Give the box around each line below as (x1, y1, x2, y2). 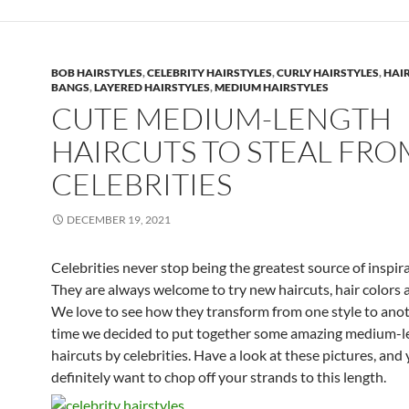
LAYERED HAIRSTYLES (94, 79, 210, 94)
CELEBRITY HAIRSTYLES (147, 65, 272, 79)
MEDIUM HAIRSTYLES (215, 79, 329, 94)
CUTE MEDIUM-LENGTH (51, 99, 392, 137)
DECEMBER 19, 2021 (67, 212, 171, 226)
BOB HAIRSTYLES (51, 65, 142, 79)
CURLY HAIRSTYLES (277, 65, 379, 79)
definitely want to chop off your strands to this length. (51, 367, 389, 385)
